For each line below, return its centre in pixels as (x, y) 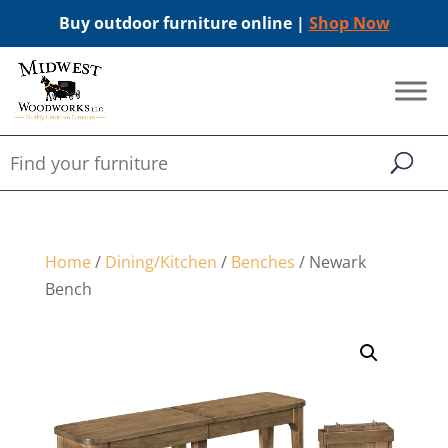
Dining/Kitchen (160, 262)
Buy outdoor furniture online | (183, 23)
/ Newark (330, 262)
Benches (262, 262)
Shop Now (349, 23)
